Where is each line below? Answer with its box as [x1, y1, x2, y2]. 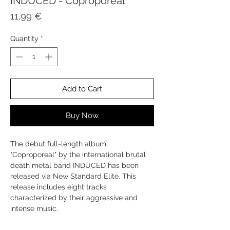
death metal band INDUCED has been [10, 161, 139, 169]
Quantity [10, 34, 39, 43]
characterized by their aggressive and [10, 193, 138, 202]
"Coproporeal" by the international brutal [10, 150, 146, 159]
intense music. [10, 204, 58, 213]
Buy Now [66, 110, 99, 120]
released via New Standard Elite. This [10, 171, 136, 180]
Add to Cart [62, 84, 102, 93]
